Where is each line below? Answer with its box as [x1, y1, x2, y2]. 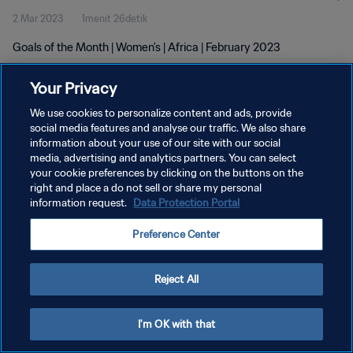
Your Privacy [30, 78, 117, 98]
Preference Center [132, 228, 221, 241]
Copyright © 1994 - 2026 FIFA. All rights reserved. [13, 221, 191, 231]
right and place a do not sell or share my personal [30, 181, 262, 195]
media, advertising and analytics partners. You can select [30, 151, 297, 165]
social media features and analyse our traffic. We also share [30, 121, 307, 135]
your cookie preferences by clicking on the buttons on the [30, 166, 304, 180]
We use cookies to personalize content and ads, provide [30, 106, 292, 120]
